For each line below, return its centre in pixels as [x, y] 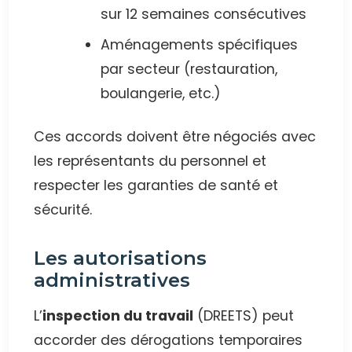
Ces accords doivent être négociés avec [175, 137]
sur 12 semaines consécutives [203, 15]
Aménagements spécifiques [199, 45]
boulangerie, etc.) [161, 94]
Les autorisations [121, 258]
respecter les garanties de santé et [156, 186]
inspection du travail [118, 316]
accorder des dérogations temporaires [169, 341]
